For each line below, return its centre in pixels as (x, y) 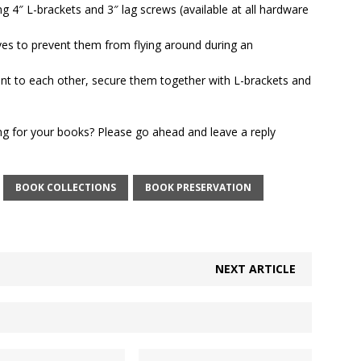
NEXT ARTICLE (256, 269)
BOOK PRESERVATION (198, 187)
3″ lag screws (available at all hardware (208, 9)
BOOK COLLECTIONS (66, 187)
